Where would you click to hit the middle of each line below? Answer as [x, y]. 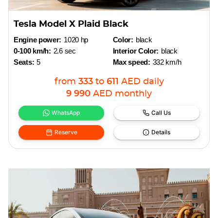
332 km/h [167, 62]
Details [161, 132]
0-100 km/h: [32, 51]
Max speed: [131, 62]
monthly [133, 94]
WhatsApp [66, 113]
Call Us [161, 113]
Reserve [66, 132]
